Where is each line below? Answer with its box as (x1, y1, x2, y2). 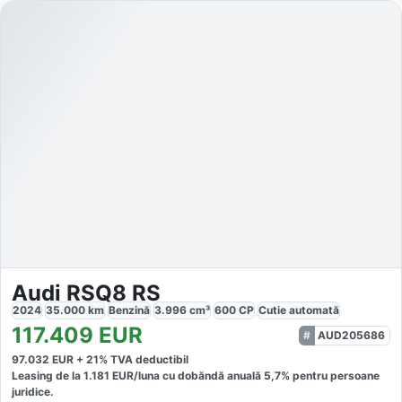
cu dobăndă (160, 369, 224, 383)
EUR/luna (109, 369, 160, 383)
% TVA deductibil (99, 353, 188, 367)
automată (289, 303, 339, 318)
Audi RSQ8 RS (12, 280, 161, 307)
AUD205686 (318, 328, 385, 343)
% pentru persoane (281, 369, 380, 383)
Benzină (109, 303, 150, 318)
